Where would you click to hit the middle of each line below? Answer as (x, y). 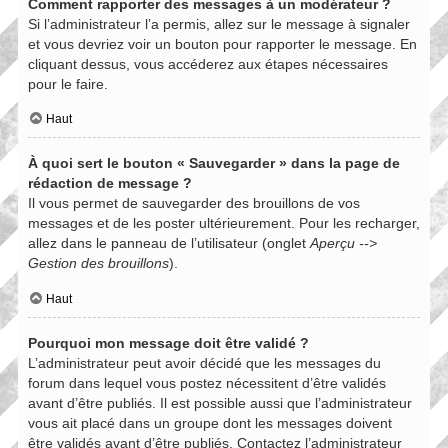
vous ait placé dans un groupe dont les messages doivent (210, 423)
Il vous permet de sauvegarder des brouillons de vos (194, 203)
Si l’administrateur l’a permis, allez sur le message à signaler (219, 23)
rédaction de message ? (110, 183)
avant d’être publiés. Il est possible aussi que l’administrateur (220, 403)
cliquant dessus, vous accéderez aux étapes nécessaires (208, 63)
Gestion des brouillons (98, 263)
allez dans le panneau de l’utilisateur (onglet (169, 243)
